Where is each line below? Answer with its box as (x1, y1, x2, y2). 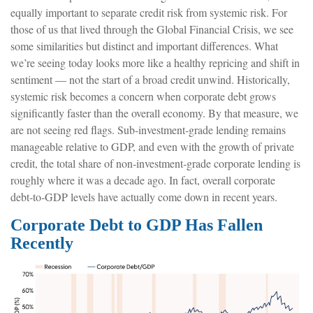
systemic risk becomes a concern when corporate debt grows (10, 88, 276, 103)
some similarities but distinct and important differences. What (10, 38, 278, 53)
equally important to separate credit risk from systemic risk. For (10, 4, 287, 20)
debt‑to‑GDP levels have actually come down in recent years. (10, 189, 277, 204)
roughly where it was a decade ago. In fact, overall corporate (10, 172, 275, 187)
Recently (10, 233, 78, 252)
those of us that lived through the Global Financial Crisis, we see (10, 21, 293, 36)
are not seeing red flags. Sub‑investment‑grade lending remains (10, 122, 286, 137)
